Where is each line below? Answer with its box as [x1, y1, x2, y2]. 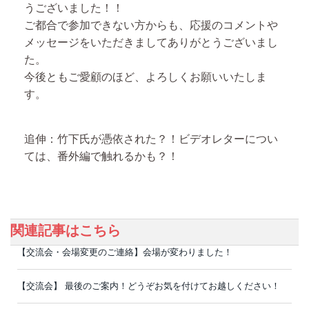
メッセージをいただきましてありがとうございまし [24, 37, 278, 49]
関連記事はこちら [10, 223, 121, 239]
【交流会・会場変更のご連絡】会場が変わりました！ [17, 247, 232, 258]
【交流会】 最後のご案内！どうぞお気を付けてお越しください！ [17, 281, 280, 292]
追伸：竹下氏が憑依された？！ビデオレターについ [24, 133, 278, 146]
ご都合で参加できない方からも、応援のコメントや [24, 19, 278, 32]
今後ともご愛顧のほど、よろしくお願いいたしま [24, 71, 267, 83]
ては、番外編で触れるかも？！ [24, 150, 179, 163]
